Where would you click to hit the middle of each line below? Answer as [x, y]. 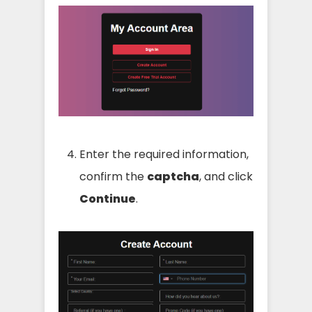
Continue [108, 199]
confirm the [113, 177]
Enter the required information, [164, 155]
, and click [226, 177]
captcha [173, 177]
